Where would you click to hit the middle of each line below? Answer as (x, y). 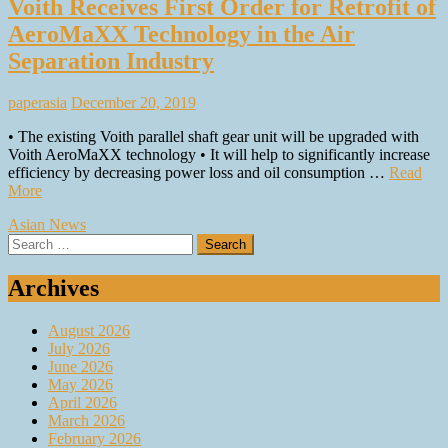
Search (28, 242)
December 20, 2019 (133, 103)
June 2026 (80, 367)
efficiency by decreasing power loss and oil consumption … (198, 173)
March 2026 (86, 421)
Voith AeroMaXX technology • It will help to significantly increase (219, 155)
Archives (53, 288)
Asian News (47, 225)
